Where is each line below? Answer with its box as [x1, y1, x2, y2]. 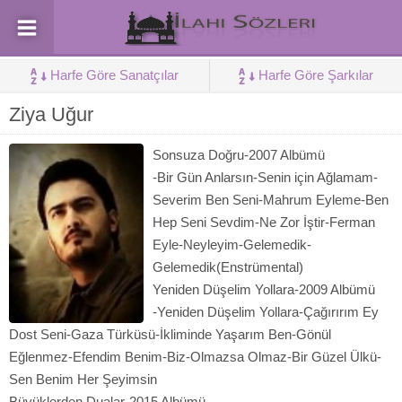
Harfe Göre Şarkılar [258, 67, 373, 83]
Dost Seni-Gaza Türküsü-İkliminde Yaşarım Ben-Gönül [9, 327, 331, 342]
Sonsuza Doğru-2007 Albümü [153, 147, 325, 162]
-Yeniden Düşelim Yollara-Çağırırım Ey [153, 304, 379, 319]
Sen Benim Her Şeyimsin [9, 371, 157, 387]
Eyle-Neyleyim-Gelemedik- [153, 237, 311, 252]
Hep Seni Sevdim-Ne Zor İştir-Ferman [153, 214, 375, 230]
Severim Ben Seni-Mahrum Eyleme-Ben [153, 192, 389, 207]
